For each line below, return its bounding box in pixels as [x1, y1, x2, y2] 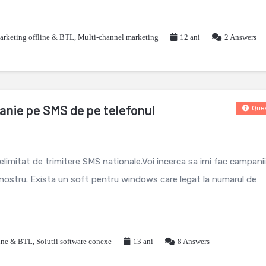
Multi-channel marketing [78, 33, 159, 42]
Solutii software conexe [36, 237, 112, 246]
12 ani [180, 33, 200, 42]
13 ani [133, 237, 153, 246]
